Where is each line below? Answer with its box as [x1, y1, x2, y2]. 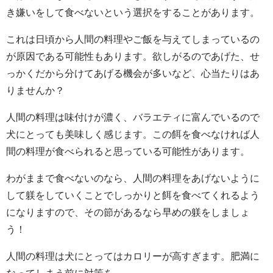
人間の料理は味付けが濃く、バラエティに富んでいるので [6, 112, 260, 122]
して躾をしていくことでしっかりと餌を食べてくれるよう [6, 190, 260, 200]
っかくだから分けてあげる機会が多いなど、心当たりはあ [6, 68, 260, 78]
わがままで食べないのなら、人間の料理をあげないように [6, 172, 260, 183]
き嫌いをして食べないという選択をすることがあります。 [6, 7, 260, 17]
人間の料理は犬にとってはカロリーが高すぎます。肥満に [6, 250, 260, 261]
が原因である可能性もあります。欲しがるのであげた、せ [6, 51, 260, 61]
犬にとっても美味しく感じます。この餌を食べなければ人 [6, 129, 260, 139]
